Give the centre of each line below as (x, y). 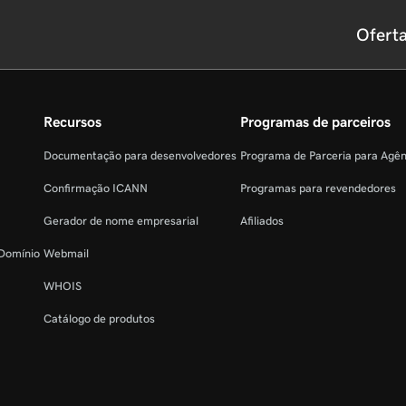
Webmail (66, 253)
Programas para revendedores (318, 188)
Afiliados (262, 221)
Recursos (72, 122)
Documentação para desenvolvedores (140, 155)
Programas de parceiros (315, 122)
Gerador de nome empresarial (121, 221)
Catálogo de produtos (99, 319)
